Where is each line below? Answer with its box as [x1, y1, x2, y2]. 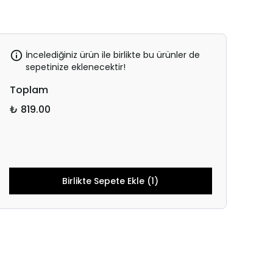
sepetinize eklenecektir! [25, 61, 126, 73]
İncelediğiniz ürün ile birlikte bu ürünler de [25, 49, 200, 61]
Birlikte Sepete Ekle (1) [62, 175, 159, 187]
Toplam [9, 83, 48, 97]
